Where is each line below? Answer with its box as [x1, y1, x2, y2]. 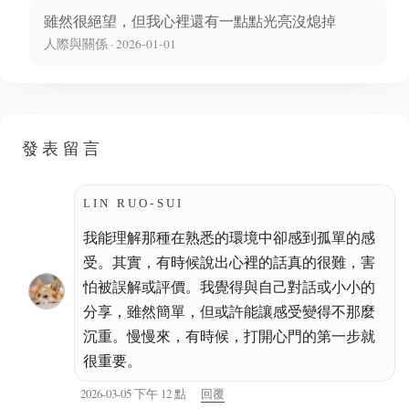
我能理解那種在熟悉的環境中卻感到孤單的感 [82, 226, 375, 246]
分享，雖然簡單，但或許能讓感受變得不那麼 [82, 300, 375, 320]
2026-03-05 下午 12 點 [79, 384, 186, 402]
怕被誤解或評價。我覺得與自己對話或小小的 [82, 276, 375, 296]
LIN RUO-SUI [82, 196, 184, 210]
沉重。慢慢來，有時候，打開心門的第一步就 [82, 325, 375, 345]
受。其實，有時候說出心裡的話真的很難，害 [82, 251, 375, 271]
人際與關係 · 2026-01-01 [44, 36, 176, 53]
